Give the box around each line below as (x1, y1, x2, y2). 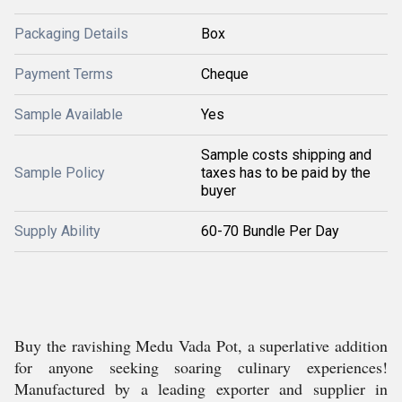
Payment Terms (14, 66, 113, 83)
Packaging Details (14, 25, 128, 42)
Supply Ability (14, 223, 100, 240)
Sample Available (14, 106, 123, 123)
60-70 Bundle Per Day (201, 223, 339, 240)
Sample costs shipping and (201, 146, 371, 163)
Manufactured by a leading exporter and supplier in (14, 378, 388, 399)
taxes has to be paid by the (201, 164, 371, 181)
